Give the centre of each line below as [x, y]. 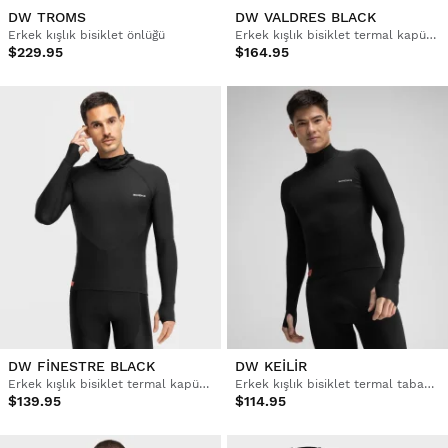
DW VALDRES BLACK [305, 16]
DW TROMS [47, 16]
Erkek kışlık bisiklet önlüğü [86, 34]
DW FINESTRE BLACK [81, 365]
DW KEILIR [270, 365]
